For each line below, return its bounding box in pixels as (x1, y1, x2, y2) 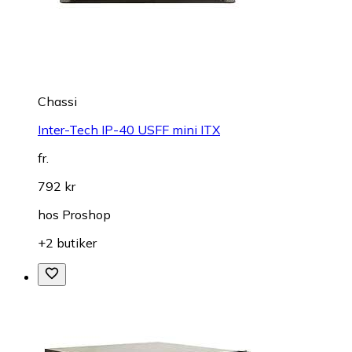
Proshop (62, 206, 111, 222)
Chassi (38, 93, 77, 109)
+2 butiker (38, 234, 97, 251)
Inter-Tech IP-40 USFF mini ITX (38, 121, 220, 137)
